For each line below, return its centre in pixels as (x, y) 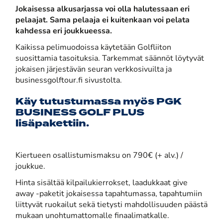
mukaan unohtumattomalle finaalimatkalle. (92, 216)
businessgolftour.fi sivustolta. (69, 81)
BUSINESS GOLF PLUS (80, 113)
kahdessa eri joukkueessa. (64, 32)
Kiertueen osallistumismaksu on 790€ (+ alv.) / (99, 156)
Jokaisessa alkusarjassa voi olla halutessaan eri (103, 10)
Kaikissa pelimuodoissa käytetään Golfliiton (93, 48)
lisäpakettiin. (52, 124)
